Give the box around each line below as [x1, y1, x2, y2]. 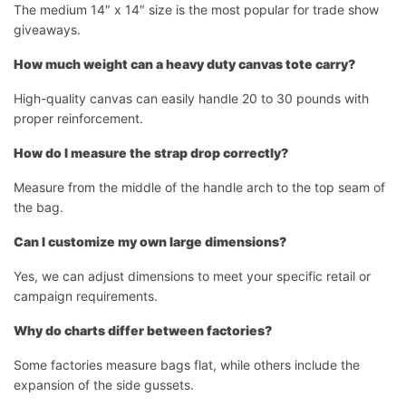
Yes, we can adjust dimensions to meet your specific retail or [14, 267, 371, 284]
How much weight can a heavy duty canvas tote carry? [14, 55, 355, 72]
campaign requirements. [14, 287, 158, 304]
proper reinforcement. [14, 110, 143, 126]
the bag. [14, 198, 63, 215]
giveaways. [14, 21, 81, 37]
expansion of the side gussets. [14, 376, 194, 392]
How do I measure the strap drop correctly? [14, 144, 288, 160]
